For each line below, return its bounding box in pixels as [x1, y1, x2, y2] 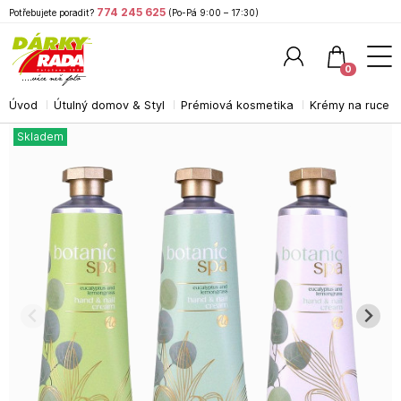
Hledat [343, 107, 383, 123]
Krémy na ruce [310, 98, 389, 112]
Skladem [17, 130, 64, 143]
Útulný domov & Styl [54, 98, 165, 112]
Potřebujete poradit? [9, 7, 94, 18]
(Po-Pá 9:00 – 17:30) [168, 7, 259, 18]
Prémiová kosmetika [181, 98, 294, 112]
